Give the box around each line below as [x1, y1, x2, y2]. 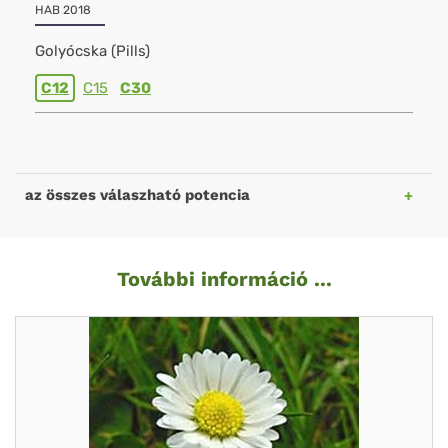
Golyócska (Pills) [35, 42, 150, 60]
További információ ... [116, 267, 332, 291]
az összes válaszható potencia [25, 186, 250, 204]
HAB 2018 [35, 3, 91, 17]
